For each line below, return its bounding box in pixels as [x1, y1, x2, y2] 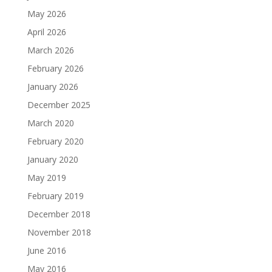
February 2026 [27, 63, 84, 74]
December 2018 [27, 208, 90, 220]
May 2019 [27, 172, 66, 183]
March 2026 [27, 44, 74, 56]
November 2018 [27, 226, 91, 238]
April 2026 [27, 26, 66, 38]
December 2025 [27, 99, 90, 110]
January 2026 [27, 81, 78, 92]
